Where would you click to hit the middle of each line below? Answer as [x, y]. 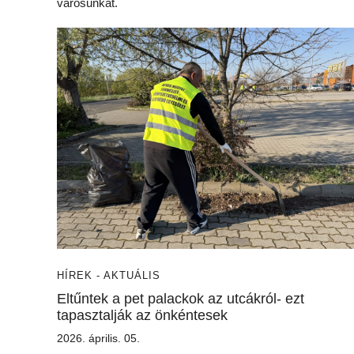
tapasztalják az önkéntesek [142, 315]
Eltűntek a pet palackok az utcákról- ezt [181, 299]
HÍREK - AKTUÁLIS [109, 275]
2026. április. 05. [98, 338]
